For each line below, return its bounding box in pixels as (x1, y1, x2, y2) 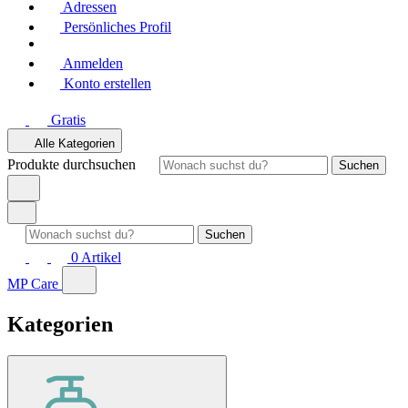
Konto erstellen (64, 76, 151, 91)
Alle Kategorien (35, 137, 115, 150)
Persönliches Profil (64, 19, 171, 35)
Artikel (81, 250, 121, 265)
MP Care (7, 276, 58, 291)
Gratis (51, 112, 86, 127)
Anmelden (63, 56, 123, 71)
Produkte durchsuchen (7, 157, 139, 172)
